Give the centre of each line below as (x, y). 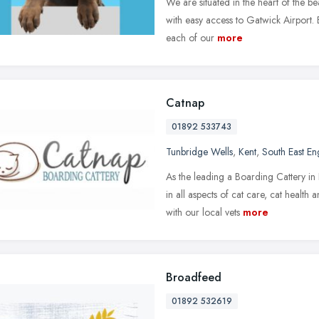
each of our (190, 37)
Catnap (185, 103)
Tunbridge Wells (199, 151)
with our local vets (203, 212)
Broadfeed (194, 277)
